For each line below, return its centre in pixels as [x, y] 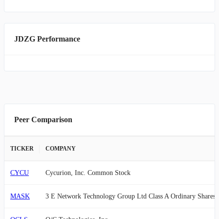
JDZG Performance [47, 39]
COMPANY [61, 149]
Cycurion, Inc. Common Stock [88, 173]
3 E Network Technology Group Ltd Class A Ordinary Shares [131, 196]
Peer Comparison [43, 120]
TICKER [22, 149]
